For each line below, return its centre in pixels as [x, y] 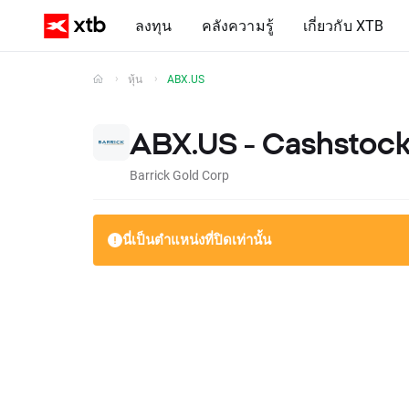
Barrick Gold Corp [179, 175]
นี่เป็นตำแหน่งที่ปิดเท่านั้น [197, 239]
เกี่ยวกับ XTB [343, 25]
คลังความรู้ [237, 25]
